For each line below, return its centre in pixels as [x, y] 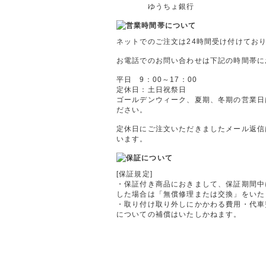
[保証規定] [134, 174]
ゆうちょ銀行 [156, 6]
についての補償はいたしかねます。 [179, 214]
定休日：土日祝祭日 [152, 89]
